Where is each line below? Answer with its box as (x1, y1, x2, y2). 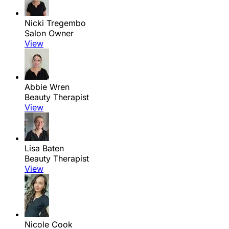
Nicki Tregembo (25, 18, 86, 29)
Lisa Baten (25, 143, 64, 154)
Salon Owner (25, 28, 74, 39)
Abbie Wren (25, 82, 70, 93)
